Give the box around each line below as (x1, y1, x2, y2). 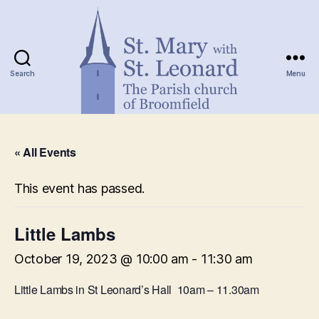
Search (10, 68, 35, 78)
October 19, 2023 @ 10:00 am (14, 251, 189, 266)
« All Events (14, 144, 76, 160)
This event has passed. (14, 181, 145, 196)
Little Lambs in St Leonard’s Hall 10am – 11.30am (14, 281, 259, 298)
